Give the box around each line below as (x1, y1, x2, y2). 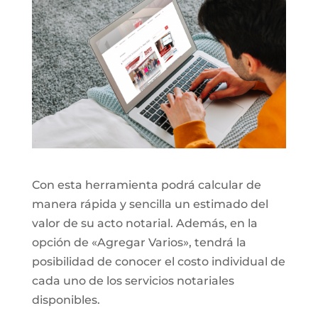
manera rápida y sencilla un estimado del (31, 197, 268, 211)
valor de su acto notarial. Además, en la (31, 216, 258, 230)
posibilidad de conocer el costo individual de (31, 254, 285, 268)
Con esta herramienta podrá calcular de (31, 177, 261, 192)
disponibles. (31, 292, 100, 307)
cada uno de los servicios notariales (31, 273, 234, 287)
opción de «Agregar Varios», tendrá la (31, 235, 246, 249)
